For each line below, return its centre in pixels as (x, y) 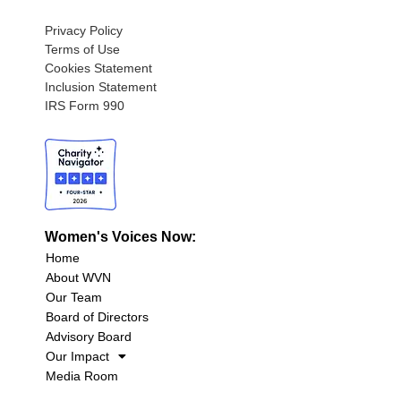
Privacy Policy (84, 31)
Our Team (74, 298)
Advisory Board (89, 337)
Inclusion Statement (101, 87)
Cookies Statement (98, 68)
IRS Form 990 (85, 106)
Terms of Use (82, 50)
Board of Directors (97, 317)
